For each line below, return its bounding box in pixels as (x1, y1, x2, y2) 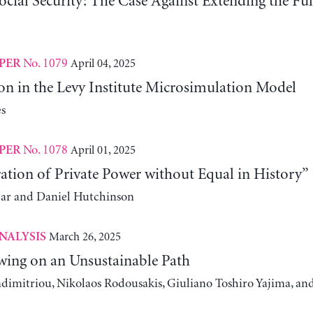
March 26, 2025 (48, 230, 121, 243)
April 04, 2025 (70, 57, 136, 70)
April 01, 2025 (70, 143, 136, 156)
